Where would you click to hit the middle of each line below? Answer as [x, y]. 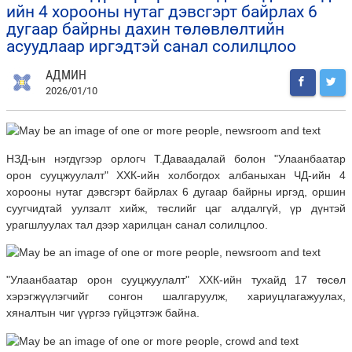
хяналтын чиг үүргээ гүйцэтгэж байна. [103, 313]
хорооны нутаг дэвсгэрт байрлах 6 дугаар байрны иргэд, [159, 191]
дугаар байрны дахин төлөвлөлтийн [145, 29]
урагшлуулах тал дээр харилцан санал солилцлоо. [137, 224]
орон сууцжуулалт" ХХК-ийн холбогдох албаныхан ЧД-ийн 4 [176, 175]
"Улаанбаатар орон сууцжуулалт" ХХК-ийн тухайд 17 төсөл [176, 280]
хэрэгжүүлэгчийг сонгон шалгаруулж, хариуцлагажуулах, [176, 297]
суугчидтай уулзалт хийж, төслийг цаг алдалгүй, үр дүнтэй [176, 208]
